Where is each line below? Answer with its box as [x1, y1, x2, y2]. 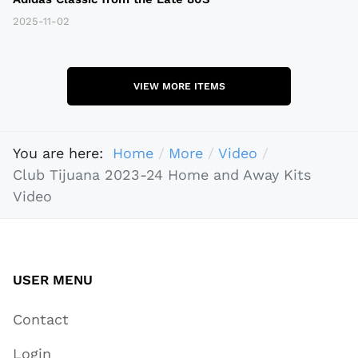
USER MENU [13, 271, 93, 288]
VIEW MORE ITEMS [133, 80, 225, 92]
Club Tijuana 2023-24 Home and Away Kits [13, 166, 311, 184]
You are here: [13, 145, 113, 162]
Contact [13, 311, 69, 328]
